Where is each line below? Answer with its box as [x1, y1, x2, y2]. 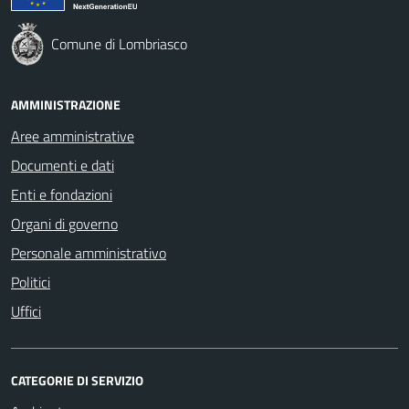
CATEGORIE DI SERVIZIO [11, 370, 143, 390]
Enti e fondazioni [11, 183, 112, 205]
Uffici [11, 299, 41, 322]
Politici [11, 270, 50, 293]
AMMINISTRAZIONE [11, 94, 121, 114]
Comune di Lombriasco [51, 32, 187, 55]
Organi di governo [11, 212, 118, 235]
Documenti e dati [11, 153, 114, 176]
